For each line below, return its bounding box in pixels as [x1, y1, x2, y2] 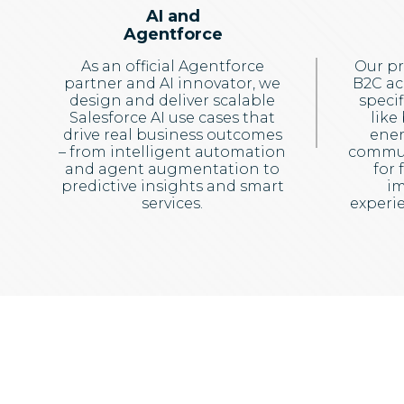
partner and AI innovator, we [64, 75, 280, 92]
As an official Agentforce [80, 58, 264, 75]
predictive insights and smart [60, 178, 284, 195]
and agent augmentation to [65, 161, 280, 178]
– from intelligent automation [59, 143, 286, 161]
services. [142, 195, 203, 212]
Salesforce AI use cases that [69, 109, 275, 126]
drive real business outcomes [62, 126, 282, 143]
